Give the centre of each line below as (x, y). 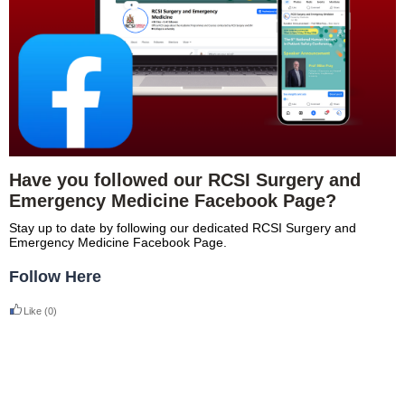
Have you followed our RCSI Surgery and (185, 180)
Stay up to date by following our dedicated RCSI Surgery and (183, 228)
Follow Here (55, 277)
